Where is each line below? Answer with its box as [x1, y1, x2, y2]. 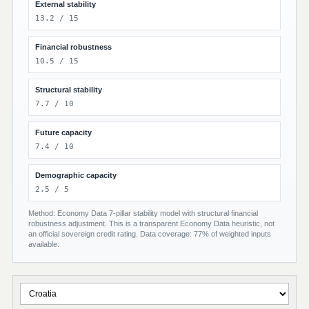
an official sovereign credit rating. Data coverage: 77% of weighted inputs [28, 230, 271, 238]
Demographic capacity [35, 171, 117, 179]
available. [28, 240, 59, 248]
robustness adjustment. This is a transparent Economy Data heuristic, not [28, 219, 275, 228]
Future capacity [35, 128, 92, 137]
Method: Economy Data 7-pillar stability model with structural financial [28, 209, 258, 217]
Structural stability [35, 86, 102, 94]
